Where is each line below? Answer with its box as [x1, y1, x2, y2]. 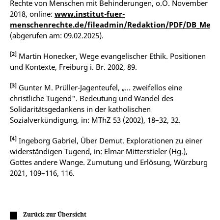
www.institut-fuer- [55, 8, 125, 19]
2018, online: [10, 8, 55, 19]
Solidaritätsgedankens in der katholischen [10, 104, 151, 114]
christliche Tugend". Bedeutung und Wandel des [10, 93, 173, 103]
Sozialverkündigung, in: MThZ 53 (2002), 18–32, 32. [10, 114, 181, 125]
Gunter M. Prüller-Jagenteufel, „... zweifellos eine [17, 82, 182, 92]
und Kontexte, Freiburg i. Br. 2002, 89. [10, 61, 137, 72]
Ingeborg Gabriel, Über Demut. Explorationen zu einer [17, 135, 202, 145]
